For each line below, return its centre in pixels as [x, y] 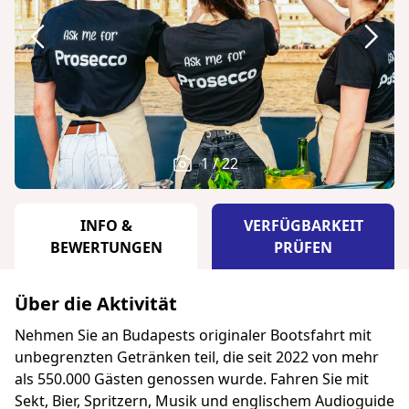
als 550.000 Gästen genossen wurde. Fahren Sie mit [192, 378]
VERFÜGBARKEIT [303, 225]
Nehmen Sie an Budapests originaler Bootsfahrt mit [193, 335]
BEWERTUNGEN [106, 247]
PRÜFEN [303, 247]
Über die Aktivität [96, 303]
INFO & [106, 225]
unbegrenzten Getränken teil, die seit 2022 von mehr [197, 357]
